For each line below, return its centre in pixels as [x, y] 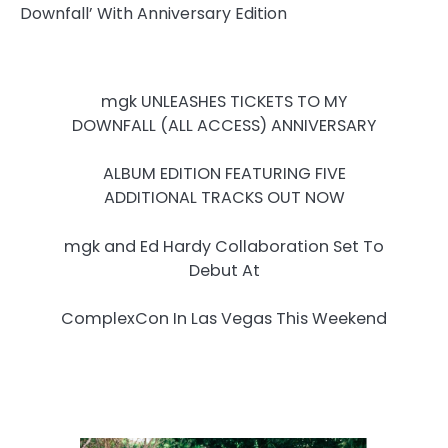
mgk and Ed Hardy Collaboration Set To [224, 246]
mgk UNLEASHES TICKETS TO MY [224, 102]
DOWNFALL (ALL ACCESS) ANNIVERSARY [224, 126]
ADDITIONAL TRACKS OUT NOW [224, 198]
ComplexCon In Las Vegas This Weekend [224, 318]
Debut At [224, 270]
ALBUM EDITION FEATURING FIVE [224, 174]
